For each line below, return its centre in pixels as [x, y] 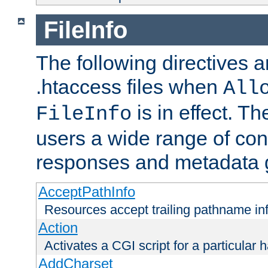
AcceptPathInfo [86, 192]
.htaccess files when [130, 87]
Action [58, 228]
